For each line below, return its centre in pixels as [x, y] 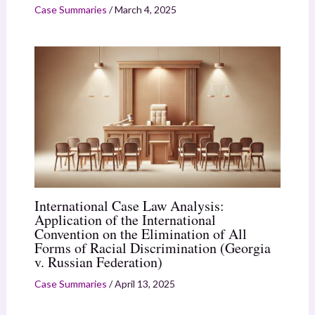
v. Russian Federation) [98, 262]
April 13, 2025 [144, 283]
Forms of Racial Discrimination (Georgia [152, 247]
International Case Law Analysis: [129, 205]
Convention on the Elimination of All [140, 233]
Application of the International [125, 219]
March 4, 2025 [145, 10]
